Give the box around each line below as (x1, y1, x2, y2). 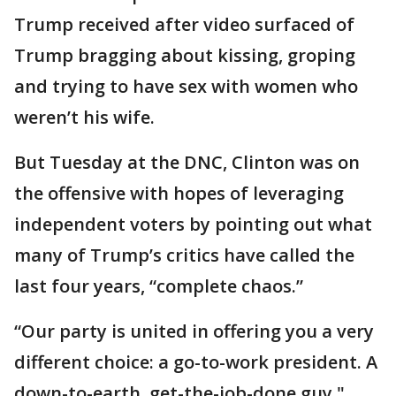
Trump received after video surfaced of (14, 12, 354, 36)
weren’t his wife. (14, 105, 155, 129)
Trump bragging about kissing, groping (14, 43, 355, 67)
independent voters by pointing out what (14, 212, 372, 236)
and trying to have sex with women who (14, 74, 358, 98)
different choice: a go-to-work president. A (14, 350, 377, 374)
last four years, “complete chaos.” (14, 274, 303, 298)
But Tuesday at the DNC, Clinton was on (14, 150, 360, 174)
